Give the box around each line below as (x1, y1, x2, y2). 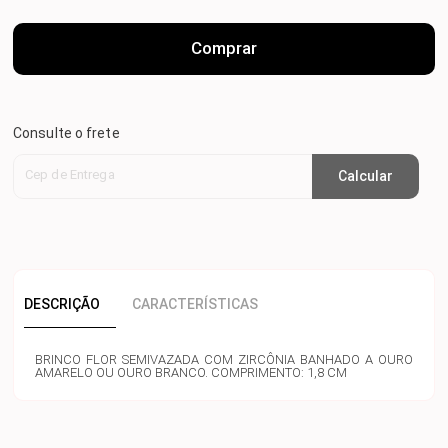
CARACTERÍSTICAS (132, 295, 258, 312)
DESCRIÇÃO (24, 295, 100, 312)
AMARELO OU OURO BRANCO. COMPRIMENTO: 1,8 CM (35, 364, 347, 380)
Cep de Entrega (25, 166, 115, 182)
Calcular (338, 168, 393, 185)
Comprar (191, 38, 257, 59)
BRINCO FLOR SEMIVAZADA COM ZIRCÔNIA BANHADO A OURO (35, 351, 413, 367)
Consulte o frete (13, 124, 120, 141)
